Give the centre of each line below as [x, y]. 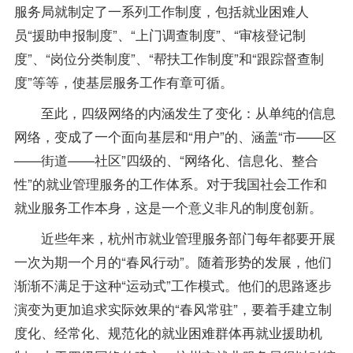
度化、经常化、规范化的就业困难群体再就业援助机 [168, 332]
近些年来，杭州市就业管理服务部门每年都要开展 [175, 237]
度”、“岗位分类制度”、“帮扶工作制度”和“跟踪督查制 [169, 58]
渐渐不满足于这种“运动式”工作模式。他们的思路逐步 [173, 284]
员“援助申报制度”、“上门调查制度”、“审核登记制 [160, 34]
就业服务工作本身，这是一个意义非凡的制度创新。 [168, 206]
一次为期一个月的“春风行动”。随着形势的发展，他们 [173, 261]
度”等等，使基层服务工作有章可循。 [123, 82]
